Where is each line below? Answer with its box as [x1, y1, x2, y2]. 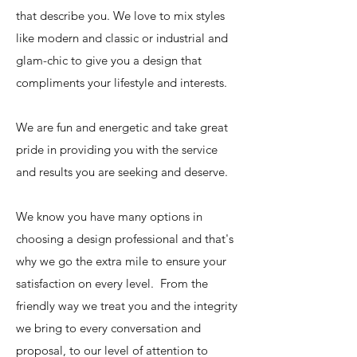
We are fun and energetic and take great [16, 120, 228, 135]
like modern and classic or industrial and [16, 30, 228, 45]
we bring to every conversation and [16, 320, 201, 335]
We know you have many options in [16, 209, 202, 224]
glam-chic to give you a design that [16, 53, 202, 68]
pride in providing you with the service [16, 142, 218, 157]
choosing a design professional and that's [16, 231, 233, 246]
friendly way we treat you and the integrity [16, 298, 237, 313]
